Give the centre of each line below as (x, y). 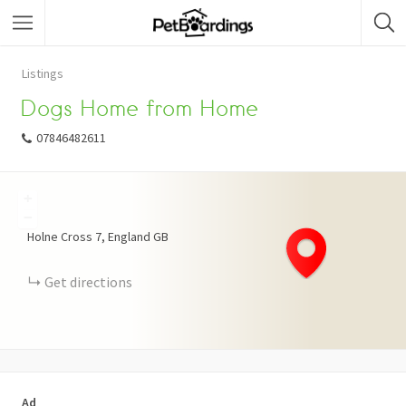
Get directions (88, 282)
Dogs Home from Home (140, 108)
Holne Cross (60, 237)
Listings (43, 73)
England (129, 237)
